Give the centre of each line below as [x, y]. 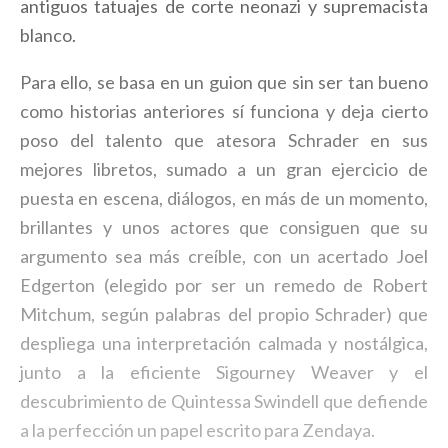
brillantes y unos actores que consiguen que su [224, 226]
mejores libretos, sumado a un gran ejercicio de [224, 168]
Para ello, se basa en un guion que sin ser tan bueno [224, 81]
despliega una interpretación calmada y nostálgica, [224, 342]
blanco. [48, 34]
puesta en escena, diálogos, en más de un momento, [224, 197]
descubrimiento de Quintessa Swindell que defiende [224, 400]
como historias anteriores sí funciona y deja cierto [224, 110]
